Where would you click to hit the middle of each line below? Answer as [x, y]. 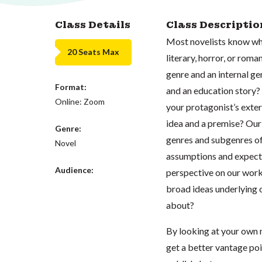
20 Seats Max [94, 52]
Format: [71, 87]
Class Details [93, 25]
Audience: [75, 170]
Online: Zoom [80, 101]
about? [180, 205]
